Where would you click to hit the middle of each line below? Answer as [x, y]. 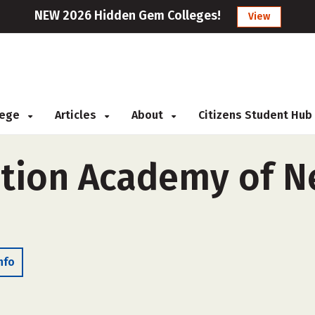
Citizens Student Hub [255, 115]
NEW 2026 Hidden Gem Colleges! [127, 15]
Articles [77, 115]
